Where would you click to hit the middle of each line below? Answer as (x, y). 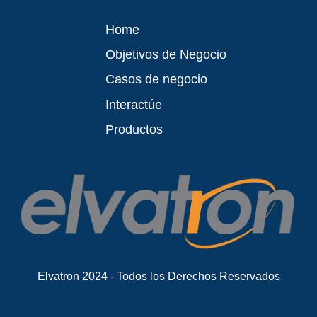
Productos (134, 129)
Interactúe (133, 104)
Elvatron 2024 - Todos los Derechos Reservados (158, 276)
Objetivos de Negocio (166, 55)
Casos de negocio (156, 80)
